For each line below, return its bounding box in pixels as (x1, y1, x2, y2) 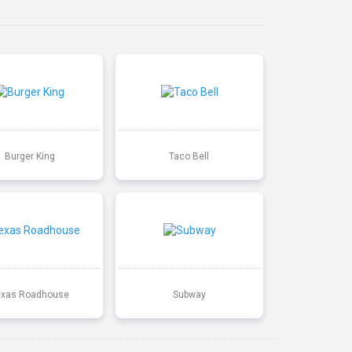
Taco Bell (169, 150, 210, 162)
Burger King (4, 150, 55, 162)
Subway (172, 288, 206, 300)
